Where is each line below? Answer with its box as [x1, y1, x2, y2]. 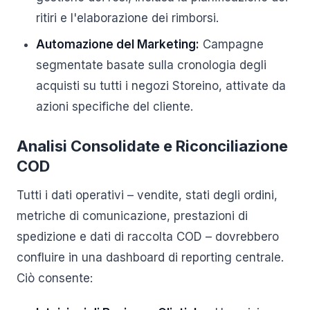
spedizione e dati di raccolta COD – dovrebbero [17, 230, 279, 244]
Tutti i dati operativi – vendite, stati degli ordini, [17, 188, 277, 202]
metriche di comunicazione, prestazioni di [17, 209, 248, 223]
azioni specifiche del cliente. [36, 100, 193, 113]
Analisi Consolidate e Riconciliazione [17, 137, 288, 155]
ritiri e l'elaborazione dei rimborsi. [36, 11, 219, 25]
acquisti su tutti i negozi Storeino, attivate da [36, 79, 286, 93]
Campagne [199, 37, 264, 51]
